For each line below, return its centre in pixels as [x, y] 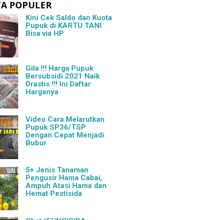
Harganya [42, 92]
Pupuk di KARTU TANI [64, 26]
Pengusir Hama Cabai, [64, 178]
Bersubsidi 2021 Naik [63, 76]
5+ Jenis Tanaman [57, 170]
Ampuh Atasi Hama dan [66, 186]
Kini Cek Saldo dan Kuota [69, 18]
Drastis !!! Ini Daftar [58, 84]
